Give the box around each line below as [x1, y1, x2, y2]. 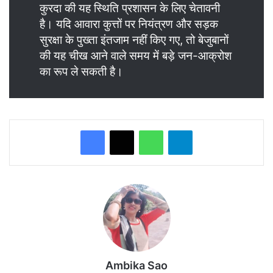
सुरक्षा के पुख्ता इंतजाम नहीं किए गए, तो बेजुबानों [40, 32, 229, 47]
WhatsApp [163, 124, 202, 135]
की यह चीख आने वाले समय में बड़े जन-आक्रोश [40, 48, 232, 63]
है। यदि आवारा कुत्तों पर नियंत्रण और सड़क [40, 16, 218, 31]
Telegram [192, 124, 227, 135]
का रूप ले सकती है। [40, 64, 123, 79]
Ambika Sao [105, 258, 168, 272]
